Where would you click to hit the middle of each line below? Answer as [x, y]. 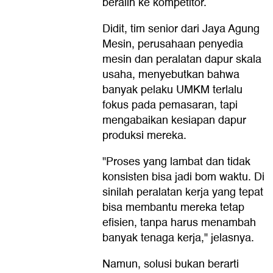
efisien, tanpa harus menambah [179, 222]
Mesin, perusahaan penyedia [173, 44]
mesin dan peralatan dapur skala [182, 59]
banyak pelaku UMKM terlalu [172, 90]
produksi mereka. [144, 135]
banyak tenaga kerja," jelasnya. [178, 238]
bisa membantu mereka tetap [173, 207]
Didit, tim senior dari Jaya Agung [181, 29]
